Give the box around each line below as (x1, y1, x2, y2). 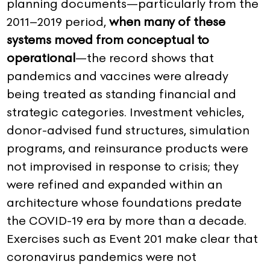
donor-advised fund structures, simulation (7, 121, 250, 139)
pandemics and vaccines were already (7, 67, 228, 84)
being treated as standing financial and (7, 85, 236, 102)
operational (7, 49, 75, 66)
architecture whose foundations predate (7, 193, 242, 211)
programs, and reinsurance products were (7, 139, 248, 157)
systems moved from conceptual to (7, 31, 209, 48)
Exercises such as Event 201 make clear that (7, 230, 258, 247)
